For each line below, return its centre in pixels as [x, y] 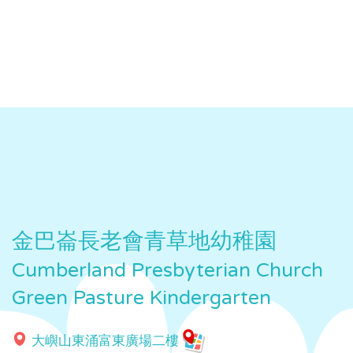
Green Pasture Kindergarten [141, 298]
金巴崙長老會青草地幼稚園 [144, 242]
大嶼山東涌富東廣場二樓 [107, 341]
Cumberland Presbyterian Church [167, 271]
